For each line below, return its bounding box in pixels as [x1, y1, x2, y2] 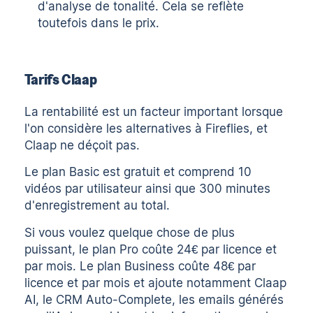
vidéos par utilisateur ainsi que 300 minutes [24, 182, 271, 196]
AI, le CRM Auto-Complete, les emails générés [24, 293, 284, 307]
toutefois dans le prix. [38, 16, 160, 31]
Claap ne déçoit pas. [24, 138, 140, 152]
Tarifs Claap [24, 70, 97, 87]
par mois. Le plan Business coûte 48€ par [24, 259, 256, 274]
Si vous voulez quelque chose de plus [24, 226, 235, 240]
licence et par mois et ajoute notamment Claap [24, 276, 287, 291]
